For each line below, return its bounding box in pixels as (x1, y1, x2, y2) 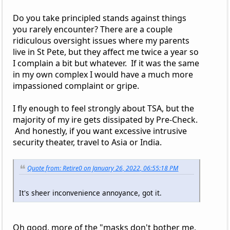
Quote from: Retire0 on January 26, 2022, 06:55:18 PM (27, 163, 179, 172)
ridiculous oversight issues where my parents (12, 34, 189, 46)
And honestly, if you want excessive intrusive (12, 125, 187, 137)
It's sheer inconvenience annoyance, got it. (18, 188, 162, 198)
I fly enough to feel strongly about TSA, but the (12, 102, 194, 114)
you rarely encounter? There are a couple (12, 23, 172, 35)
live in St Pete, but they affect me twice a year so (12, 46, 199, 57)
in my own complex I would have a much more (12, 68, 193, 80)
